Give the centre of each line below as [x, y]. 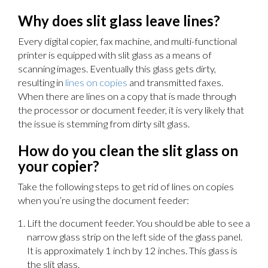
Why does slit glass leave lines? [119, 21]
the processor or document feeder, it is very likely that [131, 110]
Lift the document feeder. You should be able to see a [138, 223]
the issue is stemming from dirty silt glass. [104, 124]
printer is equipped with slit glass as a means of [115, 55]
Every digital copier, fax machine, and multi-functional [127, 42]
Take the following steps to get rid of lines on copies [126, 187]
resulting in [42, 83]
